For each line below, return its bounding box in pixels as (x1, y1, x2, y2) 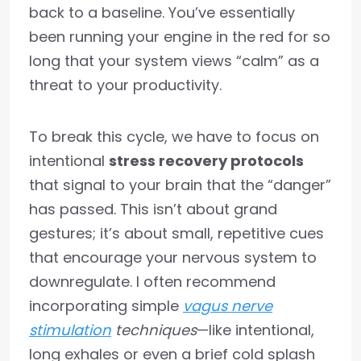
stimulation (29, 320, 111, 340)
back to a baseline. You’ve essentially (29, 2, 295, 23)
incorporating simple (29, 296, 183, 316)
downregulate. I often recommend (29, 272, 276, 292)
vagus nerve (183, 296, 272, 316)
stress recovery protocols (109, 151, 304, 171)
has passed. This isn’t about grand (29, 199, 277, 219)
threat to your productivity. (29, 75, 222, 95)
